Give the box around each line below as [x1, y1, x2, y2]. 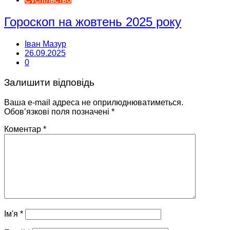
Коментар [4, 124, 43, 133]
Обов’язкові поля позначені [4, 107, 111, 116]
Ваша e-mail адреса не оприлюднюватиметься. [4, 98, 183, 107]
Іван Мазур [25, 40, 66, 49]
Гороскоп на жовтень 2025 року [4, 15, 181, 29]
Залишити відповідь [4, 76, 94, 88]
